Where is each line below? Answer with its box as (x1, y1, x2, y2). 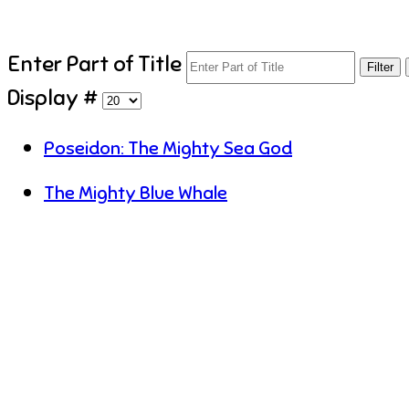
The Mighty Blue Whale (44, 181, 227, 204)
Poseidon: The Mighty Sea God (44, 136, 292, 160)
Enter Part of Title (7, 50, 186, 79)
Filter (367, 60, 393, 75)
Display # (7, 83, 102, 111)
